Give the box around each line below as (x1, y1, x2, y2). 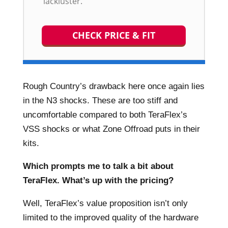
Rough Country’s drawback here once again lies (22, 81, 205, 91)
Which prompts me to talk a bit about (22, 161, 174, 171)
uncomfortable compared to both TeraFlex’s (22, 110, 187, 120)
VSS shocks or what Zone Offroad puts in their (22, 124, 200, 134)
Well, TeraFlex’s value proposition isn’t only (22, 198, 188, 208)
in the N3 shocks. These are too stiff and (22, 96, 178, 105)
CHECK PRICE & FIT (72, 28, 156, 41)
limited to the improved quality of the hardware (22, 213, 198, 222)
